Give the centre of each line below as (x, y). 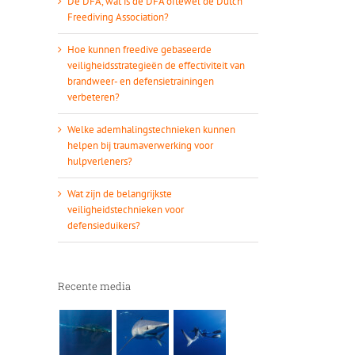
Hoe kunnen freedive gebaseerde (139, 49)
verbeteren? (94, 97)
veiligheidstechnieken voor (126, 209)
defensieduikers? (104, 225)
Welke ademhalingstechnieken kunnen (151, 129)
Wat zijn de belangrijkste (120, 193)
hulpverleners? (100, 161)
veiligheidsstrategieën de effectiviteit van (156, 65)
